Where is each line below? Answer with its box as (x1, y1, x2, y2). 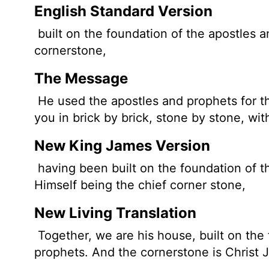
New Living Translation (34, 204, 196, 222)
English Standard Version (34, 2, 213, 20)
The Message (34, 69, 128, 87)
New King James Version (34, 136, 210, 154)
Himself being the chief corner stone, (34, 177, 246, 192)
